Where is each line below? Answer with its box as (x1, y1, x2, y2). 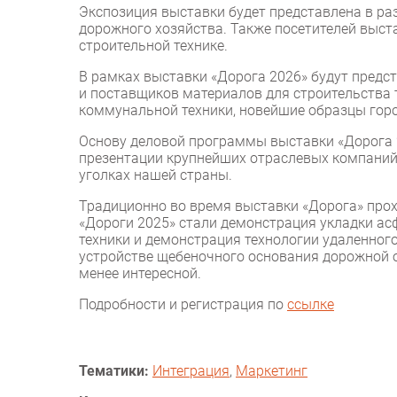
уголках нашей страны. (79, 167, 232, 184)
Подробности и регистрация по (79, 296, 287, 314)
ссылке (287, 296, 334, 314)
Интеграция (152, 362, 230, 380)
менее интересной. (79, 265, 201, 283)
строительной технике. (79, 37, 228, 55)
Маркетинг (236, 362, 307, 380)
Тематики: (79, 362, 149, 380)
